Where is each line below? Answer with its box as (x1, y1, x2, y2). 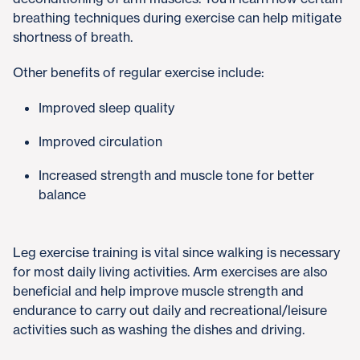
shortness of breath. (13, 29, 133, 45)
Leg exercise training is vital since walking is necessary (13, 244, 340, 260)
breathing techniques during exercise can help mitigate (13, 10, 342, 26)
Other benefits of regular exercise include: (13, 64, 264, 80)
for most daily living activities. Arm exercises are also (13, 264, 328, 280)
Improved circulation (39, 133, 162, 149)
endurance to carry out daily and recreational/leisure (13, 302, 327, 318)
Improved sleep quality (39, 100, 174, 116)
